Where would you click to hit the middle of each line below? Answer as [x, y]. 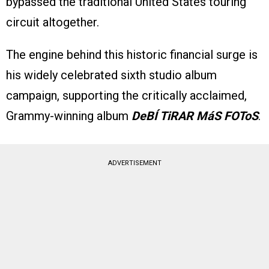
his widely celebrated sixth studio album [111, 75]
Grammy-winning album [69, 116]
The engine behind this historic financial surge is [132, 55]
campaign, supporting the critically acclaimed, [126, 96]
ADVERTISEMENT [134, 163]
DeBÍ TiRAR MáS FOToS [195, 116]
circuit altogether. [53, 23]
